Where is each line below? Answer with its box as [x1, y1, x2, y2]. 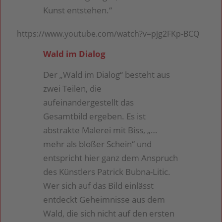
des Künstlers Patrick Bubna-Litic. [43, 166, 171, 178]
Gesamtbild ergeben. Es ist [43, 111, 146, 122]
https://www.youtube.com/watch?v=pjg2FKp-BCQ [17, 28, 200, 39]
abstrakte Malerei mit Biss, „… [43, 124, 158, 136]
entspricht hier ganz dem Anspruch [43, 152, 178, 164]
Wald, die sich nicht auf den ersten [43, 208, 175, 220]
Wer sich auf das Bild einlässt [43, 180, 154, 192]
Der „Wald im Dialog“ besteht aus [43, 69, 170, 81]
